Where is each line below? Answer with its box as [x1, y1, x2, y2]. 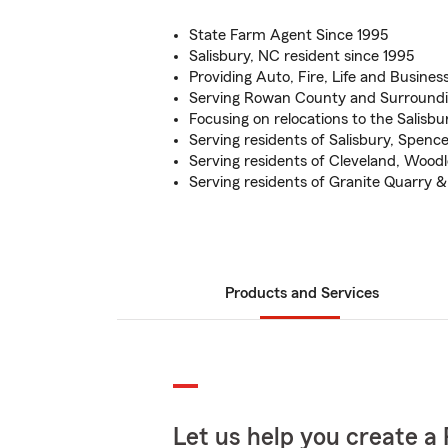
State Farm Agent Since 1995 [189, 27, 388, 43]
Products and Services [225, 285, 379, 301]
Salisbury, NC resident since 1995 [189, 48, 414, 64]
